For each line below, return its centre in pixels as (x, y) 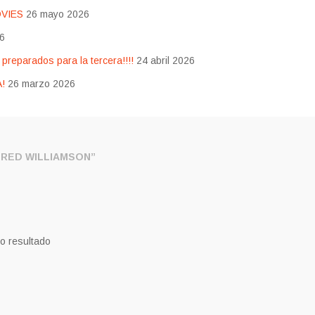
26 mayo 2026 (57, 14)
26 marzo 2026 (41, 84)
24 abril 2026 (165, 61)
